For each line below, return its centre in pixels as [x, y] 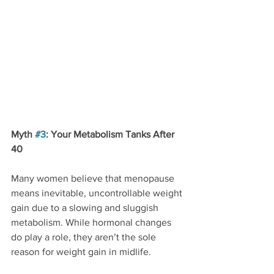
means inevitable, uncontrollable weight [98, 193]
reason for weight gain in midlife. [81, 252]
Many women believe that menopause [94, 179]
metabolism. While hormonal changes [92, 223]
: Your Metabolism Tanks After [111, 135]
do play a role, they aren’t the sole [85, 237]
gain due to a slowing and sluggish [86, 208]
